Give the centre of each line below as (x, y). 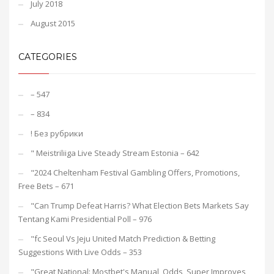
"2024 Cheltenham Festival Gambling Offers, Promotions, (135, 172)
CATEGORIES (48, 57)
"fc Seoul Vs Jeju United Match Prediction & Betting (123, 239)
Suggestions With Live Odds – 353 (80, 252)
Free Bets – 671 (46, 186)
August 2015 (53, 23)
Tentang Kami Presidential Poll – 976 (85, 219)
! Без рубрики (57, 133)
